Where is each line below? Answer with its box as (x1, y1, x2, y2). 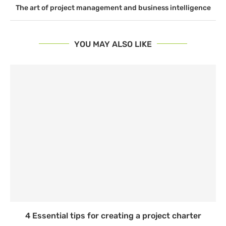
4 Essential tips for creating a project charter (25, 210, 201, 220)
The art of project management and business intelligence (15, 3, 211, 12)
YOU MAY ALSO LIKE (74, 39, 152, 49)
